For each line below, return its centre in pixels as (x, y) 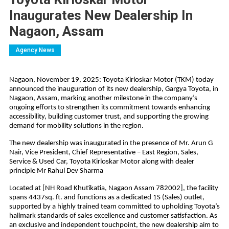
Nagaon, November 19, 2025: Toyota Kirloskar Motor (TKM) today (111, 80)
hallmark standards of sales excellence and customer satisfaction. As (113, 216)
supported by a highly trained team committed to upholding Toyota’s (114, 207)
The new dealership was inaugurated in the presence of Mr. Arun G (111, 143)
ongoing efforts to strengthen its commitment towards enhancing (109, 107)
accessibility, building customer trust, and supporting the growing (109, 117)
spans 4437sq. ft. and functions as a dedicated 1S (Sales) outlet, (107, 197)
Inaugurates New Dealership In (101, 15)
